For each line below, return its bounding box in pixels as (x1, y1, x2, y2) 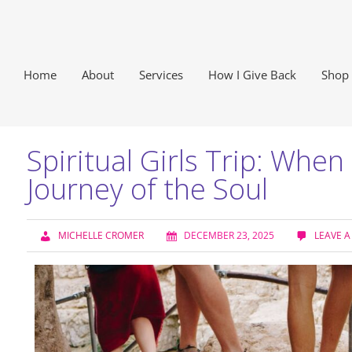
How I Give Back (208, 67, 296, 82)
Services (139, 67, 183, 82)
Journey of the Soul (27, 170, 268, 208)
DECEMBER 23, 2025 (184, 229, 274, 242)
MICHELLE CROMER (58, 229, 144, 242)
